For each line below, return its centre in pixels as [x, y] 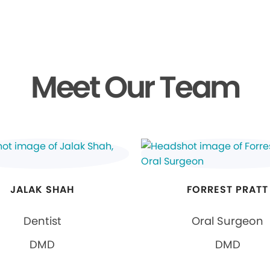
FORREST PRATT [228, 189]
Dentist [42, 221]
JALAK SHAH [42, 189]
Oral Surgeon [228, 221]
